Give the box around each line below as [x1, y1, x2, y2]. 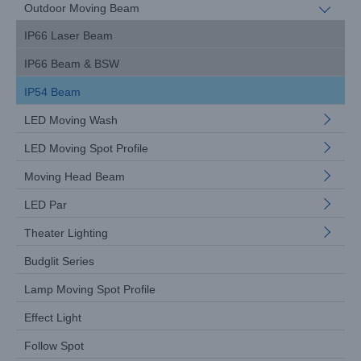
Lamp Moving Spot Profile [24, 283, 156, 296]
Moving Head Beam [24, 170, 125, 183]
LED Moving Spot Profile [24, 142, 148, 155]
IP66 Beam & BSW [24, 57, 119, 70]
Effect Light [24, 311, 81, 324]
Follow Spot [24, 339, 84, 352]
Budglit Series [24, 255, 94, 268]
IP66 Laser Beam [24, 29, 113, 42]
